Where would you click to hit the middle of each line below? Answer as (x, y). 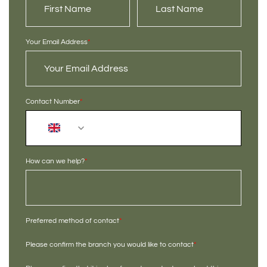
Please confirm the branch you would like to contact (110, 244)
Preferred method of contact (72, 221)
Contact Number (53, 101)
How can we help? (55, 161)
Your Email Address (57, 42)
